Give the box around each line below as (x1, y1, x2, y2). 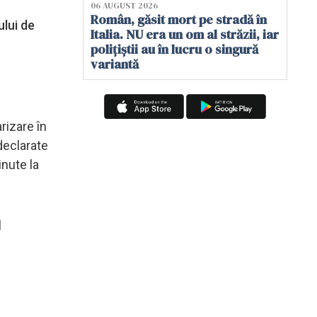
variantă (91, 55, 139, 73)
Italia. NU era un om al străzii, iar (91, 25, 279, 43)
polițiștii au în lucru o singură (91, 40, 258, 58)
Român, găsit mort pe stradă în (91, 11, 267, 28)
